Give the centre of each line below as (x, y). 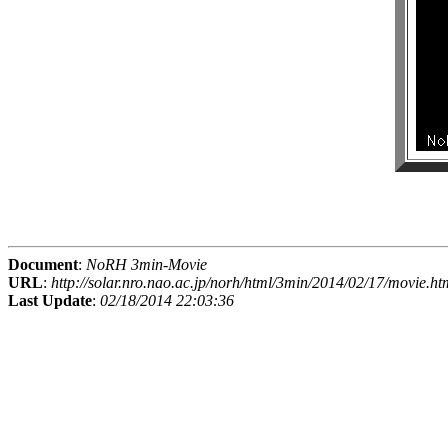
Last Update (50, 301)
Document (43, 265)
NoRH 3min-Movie (146, 265)
